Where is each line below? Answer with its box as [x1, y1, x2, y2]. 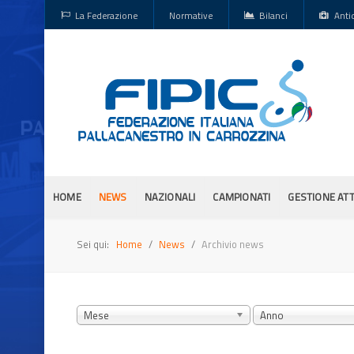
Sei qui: [77, 235, 114, 252]
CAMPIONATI [213, 188, 271, 205]
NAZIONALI [144, 188, 196, 205]
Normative [169, 8, 213, 22]
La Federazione [75, 8, 138, 22]
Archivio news [201, 235, 264, 252]
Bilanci [259, 8, 288, 22]
